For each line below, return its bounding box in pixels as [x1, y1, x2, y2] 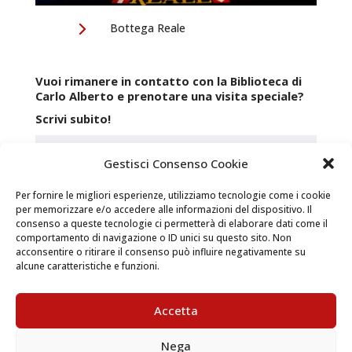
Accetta [154, 302, 198, 318]
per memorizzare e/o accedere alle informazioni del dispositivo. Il [16, 202, 312, 216]
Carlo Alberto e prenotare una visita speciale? [35, 87, 304, 104]
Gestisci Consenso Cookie [104, 155, 248, 171]
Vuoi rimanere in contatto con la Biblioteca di [35, 72, 302, 89]
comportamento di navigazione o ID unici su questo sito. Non [16, 230, 291, 244]
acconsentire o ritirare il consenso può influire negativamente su [16, 244, 306, 258]
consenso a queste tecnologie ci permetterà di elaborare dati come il [16, 216, 328, 230]
